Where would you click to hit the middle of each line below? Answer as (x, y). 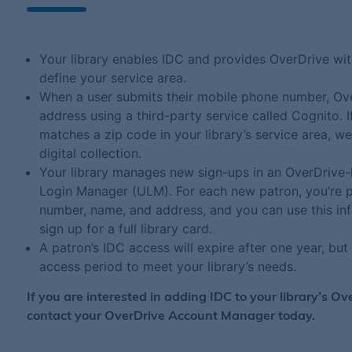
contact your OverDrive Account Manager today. (170, 317)
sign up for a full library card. (125, 229)
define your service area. (112, 78)
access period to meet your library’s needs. (167, 267)
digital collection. (90, 154)
